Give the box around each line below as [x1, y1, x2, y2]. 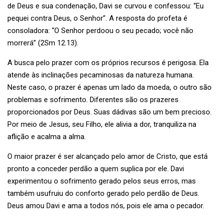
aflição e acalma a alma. [7, 132, 86, 141]
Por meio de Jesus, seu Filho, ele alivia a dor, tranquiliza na [7, 120, 196, 129]
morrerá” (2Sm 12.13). [7, 38, 78, 47]
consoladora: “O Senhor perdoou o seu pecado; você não [7, 26, 193, 35]
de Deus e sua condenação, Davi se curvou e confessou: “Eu [7, 1, 204, 10]
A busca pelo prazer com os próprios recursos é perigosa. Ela [7, 58, 209, 67]
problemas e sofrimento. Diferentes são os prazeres [7, 95, 179, 104]
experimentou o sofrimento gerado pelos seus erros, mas [7, 177, 196, 185]
